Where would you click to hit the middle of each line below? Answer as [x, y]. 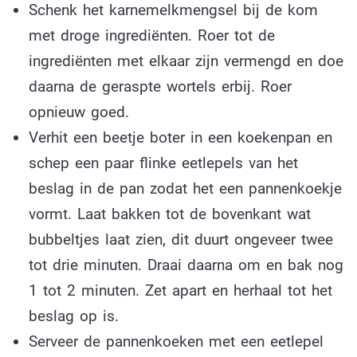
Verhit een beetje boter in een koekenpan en [180, 137]
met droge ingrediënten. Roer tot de [151, 35]
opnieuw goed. [78, 112]
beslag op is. [73, 316]
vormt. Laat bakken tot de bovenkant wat [169, 214]
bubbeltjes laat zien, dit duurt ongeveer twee [180, 239]
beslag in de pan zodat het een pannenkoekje [185, 188]
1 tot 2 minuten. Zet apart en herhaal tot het [180, 290]
